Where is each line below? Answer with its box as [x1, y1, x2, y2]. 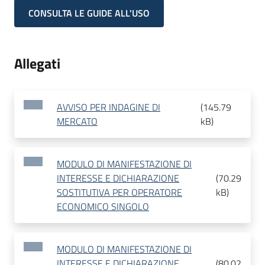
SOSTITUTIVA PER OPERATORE [57, 185, 182, 200]
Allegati [14, 53, 60, 75]
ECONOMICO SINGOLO [57, 199, 149, 214]
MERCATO [57, 114, 98, 129]
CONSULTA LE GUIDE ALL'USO [28, 6, 150, 21]
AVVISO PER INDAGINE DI [57, 100, 160, 115]
